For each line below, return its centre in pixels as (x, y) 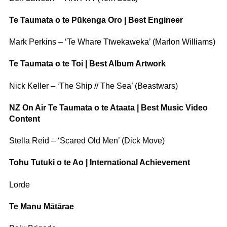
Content (25, 119)
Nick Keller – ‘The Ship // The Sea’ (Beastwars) (93, 86)
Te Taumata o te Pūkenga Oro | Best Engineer (96, 20)
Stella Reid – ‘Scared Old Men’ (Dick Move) (87, 141)
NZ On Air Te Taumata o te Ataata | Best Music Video (108, 107)
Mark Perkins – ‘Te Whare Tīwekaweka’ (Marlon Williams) (112, 42)
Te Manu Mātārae (42, 206)
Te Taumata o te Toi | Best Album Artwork (87, 64)
